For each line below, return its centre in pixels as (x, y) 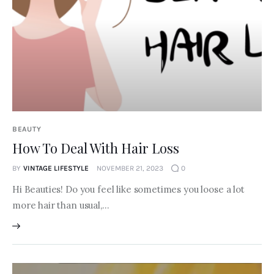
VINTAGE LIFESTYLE (56, 168)
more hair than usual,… (61, 206)
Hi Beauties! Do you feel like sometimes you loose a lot (128, 190)
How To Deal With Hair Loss (96, 148)
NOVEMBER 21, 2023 (130, 168)
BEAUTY (27, 129)
